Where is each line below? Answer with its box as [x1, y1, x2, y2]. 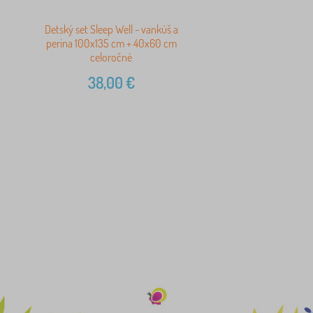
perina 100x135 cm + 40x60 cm [45, 36, 177, 51]
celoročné [90, 50, 133, 65]
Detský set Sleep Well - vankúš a [44, 22, 178, 37]
